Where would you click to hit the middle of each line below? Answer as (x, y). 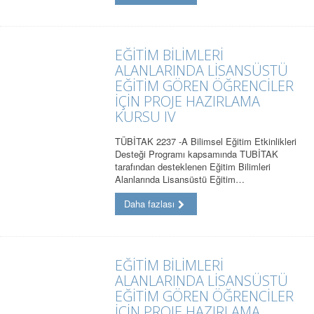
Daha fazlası (150, 204)
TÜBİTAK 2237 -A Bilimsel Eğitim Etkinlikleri (206, 142)
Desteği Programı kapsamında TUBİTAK (197, 154)
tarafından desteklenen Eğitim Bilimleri (193, 167)
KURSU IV (146, 117)
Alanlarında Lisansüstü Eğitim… (180, 179)
